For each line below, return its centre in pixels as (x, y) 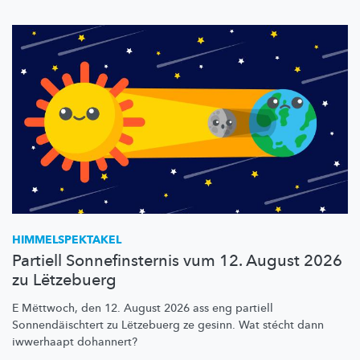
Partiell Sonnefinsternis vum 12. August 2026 (177, 260)
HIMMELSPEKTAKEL (67, 239)
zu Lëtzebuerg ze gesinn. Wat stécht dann (214, 325)
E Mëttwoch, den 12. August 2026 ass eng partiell (143, 308)
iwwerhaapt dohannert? (75, 342)
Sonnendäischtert (58, 325)
